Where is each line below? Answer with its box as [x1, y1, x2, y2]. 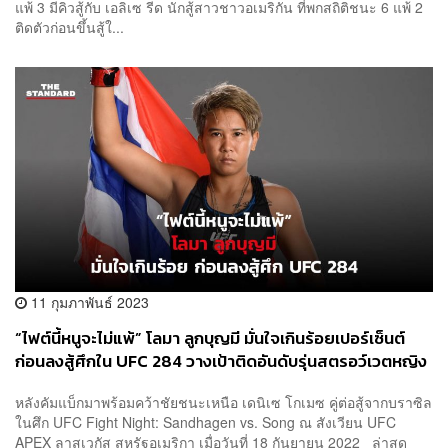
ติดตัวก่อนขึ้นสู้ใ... [15, 16, 124, 37]
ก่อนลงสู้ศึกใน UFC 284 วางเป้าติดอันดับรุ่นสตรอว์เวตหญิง [15, 348, 427, 374]
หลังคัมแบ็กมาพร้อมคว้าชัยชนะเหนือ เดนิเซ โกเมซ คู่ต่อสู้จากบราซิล [15, 392, 432, 413]
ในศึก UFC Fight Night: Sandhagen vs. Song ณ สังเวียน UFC [15, 412, 396, 433]
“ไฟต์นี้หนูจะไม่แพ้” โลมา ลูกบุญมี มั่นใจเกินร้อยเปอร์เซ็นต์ [15, 325, 405, 351]
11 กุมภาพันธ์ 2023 [27, 291, 149, 312]
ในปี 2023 [15, 371, 84, 397]
